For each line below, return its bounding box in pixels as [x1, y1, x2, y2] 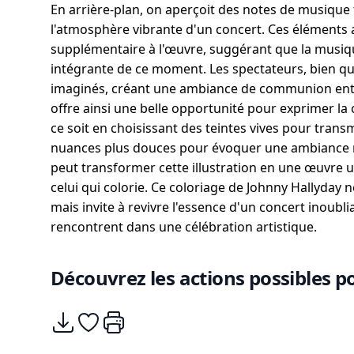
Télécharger [50, 310, 121, 327]
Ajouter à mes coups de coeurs [75, 310, 260, 327]
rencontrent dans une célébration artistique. [51, 218, 317, 235]
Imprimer [100, 310, 157, 327]
